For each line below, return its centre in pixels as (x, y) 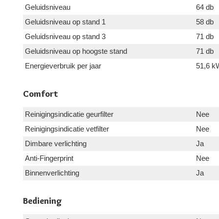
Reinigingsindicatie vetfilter (67, 129)
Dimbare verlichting (56, 144)
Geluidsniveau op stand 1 (65, 22)
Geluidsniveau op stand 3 (65, 37)
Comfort (41, 94)
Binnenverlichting (52, 173)
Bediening (43, 201)
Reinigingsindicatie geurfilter (69, 114)
